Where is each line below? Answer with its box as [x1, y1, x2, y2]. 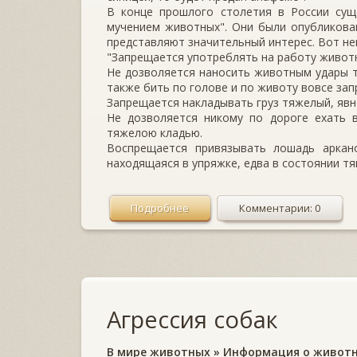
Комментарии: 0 [239, 200, 320, 215]
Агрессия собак [107, 303, 278, 335]
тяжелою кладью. [107, 124, 202, 140]
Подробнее [131, 200, 189, 215]
